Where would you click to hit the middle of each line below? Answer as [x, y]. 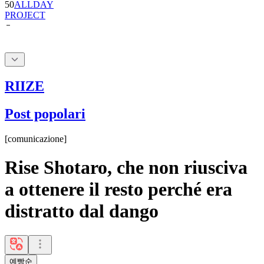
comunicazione [36, 138]
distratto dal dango [82, 211]
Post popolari [45, 113]
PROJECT [25, 15]
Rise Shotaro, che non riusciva [126, 168]
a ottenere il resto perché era [118, 189]
